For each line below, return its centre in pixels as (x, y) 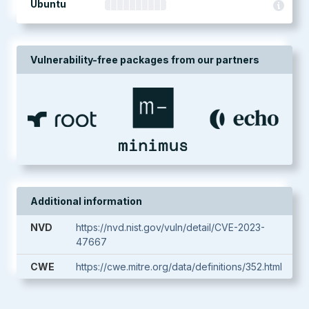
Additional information (86, 201)
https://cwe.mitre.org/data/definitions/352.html (179, 267)
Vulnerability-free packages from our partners (145, 60)
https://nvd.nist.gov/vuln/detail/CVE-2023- (170, 227)
